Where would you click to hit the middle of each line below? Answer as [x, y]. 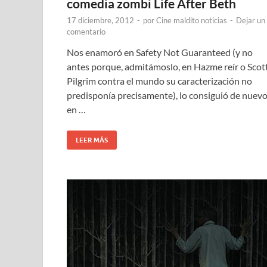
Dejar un [251, 20]
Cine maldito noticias [192, 20]
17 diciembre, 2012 [100, 20]
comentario [86, 31]
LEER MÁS [92, 140]
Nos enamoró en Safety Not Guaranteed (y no [160, 52]
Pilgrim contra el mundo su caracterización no [159, 80]
